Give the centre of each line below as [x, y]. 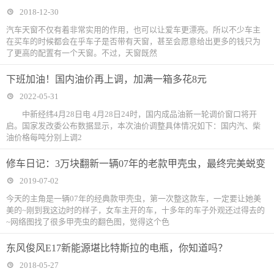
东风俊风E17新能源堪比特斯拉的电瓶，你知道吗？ [117, 248]
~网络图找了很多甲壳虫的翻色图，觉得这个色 [88, 222]
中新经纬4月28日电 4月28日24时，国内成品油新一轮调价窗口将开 [131, 114]
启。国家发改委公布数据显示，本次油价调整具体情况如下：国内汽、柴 [133, 126]
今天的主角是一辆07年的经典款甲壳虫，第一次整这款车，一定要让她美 [134, 198]
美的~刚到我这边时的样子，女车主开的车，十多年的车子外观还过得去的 [135, 210]
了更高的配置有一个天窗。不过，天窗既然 [82, 53]
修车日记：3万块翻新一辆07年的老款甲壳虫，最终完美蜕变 [136, 164]
